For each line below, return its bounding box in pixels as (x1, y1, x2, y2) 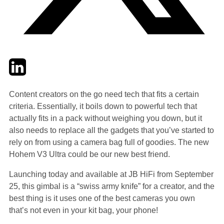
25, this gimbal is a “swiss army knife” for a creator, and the (9, 181, 214, 190)
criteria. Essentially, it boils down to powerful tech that (9, 101, 197, 110)
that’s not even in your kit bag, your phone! (9, 205, 158, 214)
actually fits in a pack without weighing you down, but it (9, 113, 202, 122)
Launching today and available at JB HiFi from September (9, 169, 213, 178)
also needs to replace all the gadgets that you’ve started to (9, 125, 214, 134)
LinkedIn (25, 57, 56, 66)
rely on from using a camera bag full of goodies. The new (9, 137, 209, 146)
